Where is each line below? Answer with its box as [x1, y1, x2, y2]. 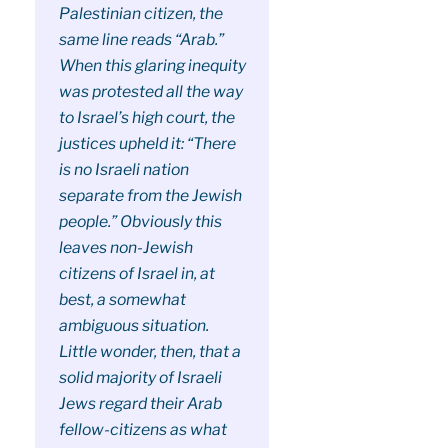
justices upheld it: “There [58, 134, 236, 154]
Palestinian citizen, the [58, 4, 223, 24]
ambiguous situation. [58, 316, 209, 336]
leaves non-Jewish [58, 238, 193, 258]
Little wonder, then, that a [58, 342, 241, 362]
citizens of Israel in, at [58, 264, 215, 284]
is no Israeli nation [58, 160, 189, 180]
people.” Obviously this [58, 212, 222, 232]
